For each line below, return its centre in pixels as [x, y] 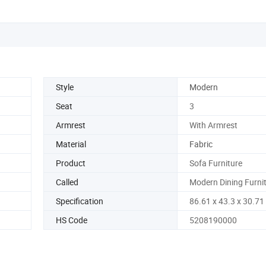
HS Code [72, 220]
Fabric [201, 144]
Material [71, 144]
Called [67, 182]
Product [71, 163]
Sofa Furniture [216, 163]
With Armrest [213, 125]
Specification [80, 201]
